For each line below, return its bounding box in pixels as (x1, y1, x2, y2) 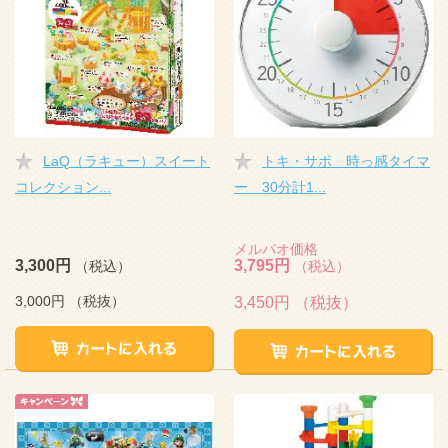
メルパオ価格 (234, 241, 318, 257)
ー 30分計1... (234, 179, 326, 195)
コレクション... (15, 179, 111, 195)
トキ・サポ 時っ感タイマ (262, 153, 430, 169)
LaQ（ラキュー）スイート (43, 153, 210, 169)
